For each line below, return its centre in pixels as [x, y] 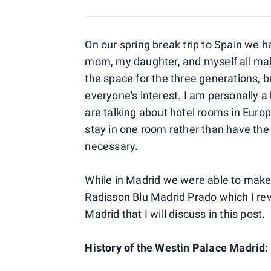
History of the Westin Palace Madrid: [177, 248]
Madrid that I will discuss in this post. [175, 214]
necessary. [112, 146]
